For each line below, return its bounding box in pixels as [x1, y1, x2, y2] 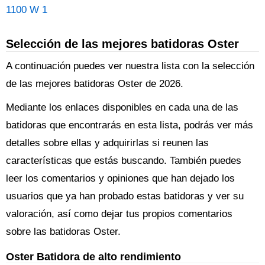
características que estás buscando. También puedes [6, 155, 241, 166]
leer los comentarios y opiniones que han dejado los [6, 173, 235, 184]
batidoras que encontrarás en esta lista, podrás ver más [6, 119, 253, 131]
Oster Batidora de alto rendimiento [6, 250, 181, 263]
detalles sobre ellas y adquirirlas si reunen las [6, 137, 209, 148]
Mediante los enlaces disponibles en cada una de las [6, 102, 238, 113]
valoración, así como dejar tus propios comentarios [6, 208, 232, 219]
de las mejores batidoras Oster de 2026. [6, 78, 183, 89]
